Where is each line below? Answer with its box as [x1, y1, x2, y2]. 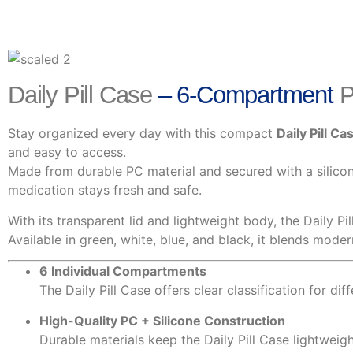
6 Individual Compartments [39, 263, 206, 280]
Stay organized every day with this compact [8, 125, 277, 142]
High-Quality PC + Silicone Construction [39, 312, 285, 329]
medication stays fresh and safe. [8, 182, 202, 199]
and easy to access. [8, 144, 126, 161]
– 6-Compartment [152, 81, 340, 110]
